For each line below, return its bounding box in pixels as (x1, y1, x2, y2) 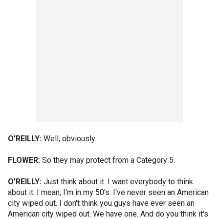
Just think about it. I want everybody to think (42, 177, 193, 186)
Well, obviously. (42, 134, 96, 143)
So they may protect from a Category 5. (40, 155, 175, 165)
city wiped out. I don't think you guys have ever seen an (8, 198, 195, 208)
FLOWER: (8, 155, 40, 165)
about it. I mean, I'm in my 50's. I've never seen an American (8, 188, 209, 197)
